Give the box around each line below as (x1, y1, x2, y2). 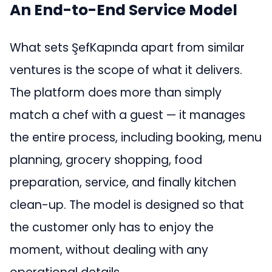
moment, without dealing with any (10, 242, 208, 259)
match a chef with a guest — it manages (10, 107, 245, 124)
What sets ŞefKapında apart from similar (10, 39, 245, 56)
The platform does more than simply (10, 84, 222, 101)
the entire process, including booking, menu (10, 129, 262, 146)
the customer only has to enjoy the (10, 219, 214, 236)
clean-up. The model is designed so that (10, 197, 244, 214)
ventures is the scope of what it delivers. (10, 62, 242, 79)
